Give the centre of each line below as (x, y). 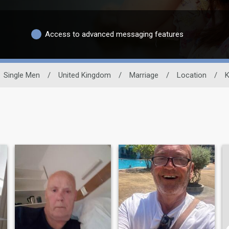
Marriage (144, 75)
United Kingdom (85, 75)
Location (192, 75)
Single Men (22, 75)
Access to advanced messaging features (114, 35)
